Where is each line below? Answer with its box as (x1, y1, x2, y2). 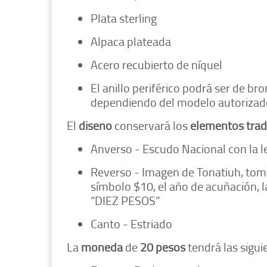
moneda (81, 238, 123, 256)
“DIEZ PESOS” (91, 192, 160, 209)
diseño (79, 117, 112, 134)
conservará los (112, 117, 190, 134)
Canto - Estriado (91, 215, 172, 232)
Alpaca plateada (91, 33, 171, 50)
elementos (190, 117, 244, 134)
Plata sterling (91, 10, 157, 27)
